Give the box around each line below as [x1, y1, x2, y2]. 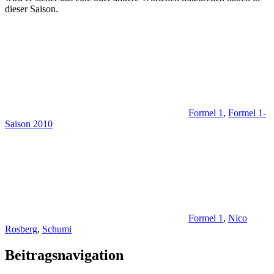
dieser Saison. [5, 3, 58, 14]
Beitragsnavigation [5, 246, 124, 263]
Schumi [42, 223, 72, 234]
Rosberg [5, 223, 37, 234]
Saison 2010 [5, 118, 53, 129]
